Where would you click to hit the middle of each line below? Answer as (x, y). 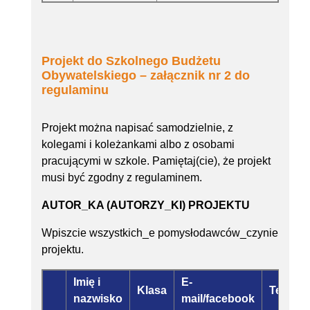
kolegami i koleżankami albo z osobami (138, 145)
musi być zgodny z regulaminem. (122, 178)
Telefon (289, 291)
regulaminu (75, 90)
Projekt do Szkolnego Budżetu (131, 61)
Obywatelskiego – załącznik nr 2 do (146, 76)
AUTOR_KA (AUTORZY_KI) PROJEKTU (146, 206)
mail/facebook (218, 299)
